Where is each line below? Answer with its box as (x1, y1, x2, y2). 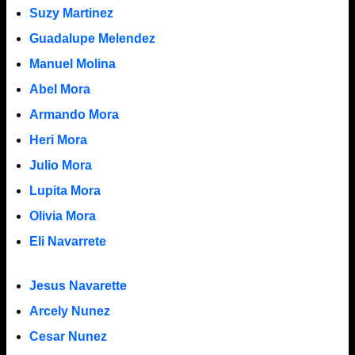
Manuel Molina (29, 56, 116, 71)
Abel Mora (29, 82, 90, 96)
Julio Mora (29, 158, 92, 172)
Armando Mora (29, 107, 119, 121)
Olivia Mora (29, 208, 96, 223)
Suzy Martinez (29, 6, 113, 20)
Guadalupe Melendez (29, 31, 155, 45)
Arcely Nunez (29, 303, 110, 318)
